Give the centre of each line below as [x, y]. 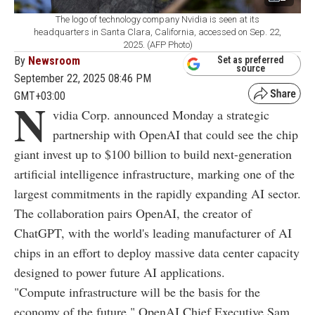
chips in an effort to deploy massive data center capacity [157, 252]
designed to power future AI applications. [120, 272]
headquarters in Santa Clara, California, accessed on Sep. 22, [157, 32]
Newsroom [54, 60]
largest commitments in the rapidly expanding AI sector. [157, 193]
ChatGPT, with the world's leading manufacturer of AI [153, 232]
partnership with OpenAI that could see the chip [175, 134]
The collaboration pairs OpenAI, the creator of [133, 213]
